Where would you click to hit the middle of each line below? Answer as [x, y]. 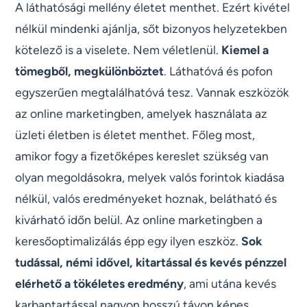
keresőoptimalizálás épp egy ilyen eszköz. [128, 241]
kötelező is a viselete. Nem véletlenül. [119, 50]
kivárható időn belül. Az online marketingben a [139, 220]
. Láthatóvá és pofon [219, 71]
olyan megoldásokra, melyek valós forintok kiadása [150, 177]
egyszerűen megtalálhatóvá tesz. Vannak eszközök [152, 93]
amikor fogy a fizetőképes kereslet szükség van [142, 156]
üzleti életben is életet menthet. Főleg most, [135, 135]
